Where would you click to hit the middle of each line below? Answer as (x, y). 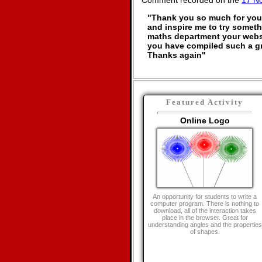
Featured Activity (205, 102)
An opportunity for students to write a (205, 196)
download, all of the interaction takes (205, 211)
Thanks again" (177, 55)
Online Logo (205, 120)
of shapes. (205, 232)
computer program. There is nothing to (205, 204)
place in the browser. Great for (205, 218)
